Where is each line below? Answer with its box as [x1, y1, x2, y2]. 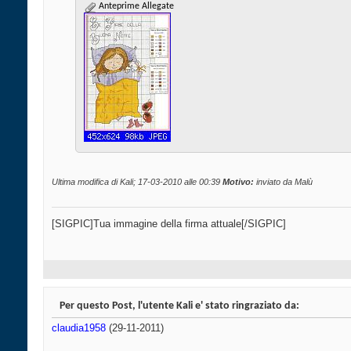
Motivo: [223, 177, 254, 187]
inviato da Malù [254, 177, 313, 187]
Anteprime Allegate [96, 2, 174, 12]
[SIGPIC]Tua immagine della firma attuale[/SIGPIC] [52, 218, 286, 230]
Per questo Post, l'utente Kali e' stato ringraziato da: [60, 300, 299, 313]
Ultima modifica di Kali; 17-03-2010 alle [52, 177, 199, 187]
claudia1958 [52, 322, 106, 335]
